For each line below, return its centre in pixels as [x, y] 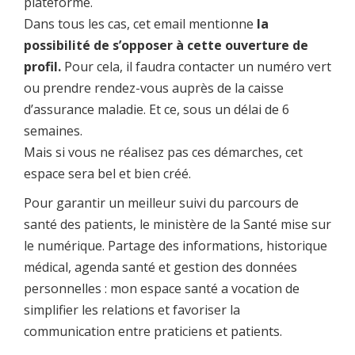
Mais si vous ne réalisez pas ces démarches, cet [163, 152]
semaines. [53, 130]
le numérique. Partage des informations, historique [176, 245]
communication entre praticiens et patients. [153, 331]
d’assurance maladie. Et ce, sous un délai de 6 [157, 109]
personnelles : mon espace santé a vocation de [162, 288]
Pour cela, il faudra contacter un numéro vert [196, 66]
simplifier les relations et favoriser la [132, 309]
